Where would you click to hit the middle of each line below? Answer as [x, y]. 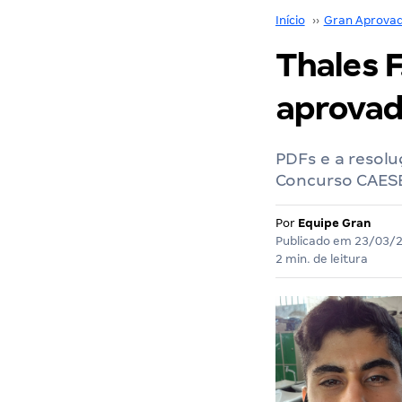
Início [290, 20]
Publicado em [315, 241]
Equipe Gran [334, 223]
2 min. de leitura [321, 259]
